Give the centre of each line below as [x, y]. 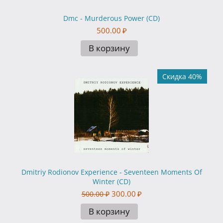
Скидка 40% [182, 77]
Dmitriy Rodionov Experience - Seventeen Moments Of [111, 172]
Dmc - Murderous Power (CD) [111, 18]
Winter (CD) [111, 182]
